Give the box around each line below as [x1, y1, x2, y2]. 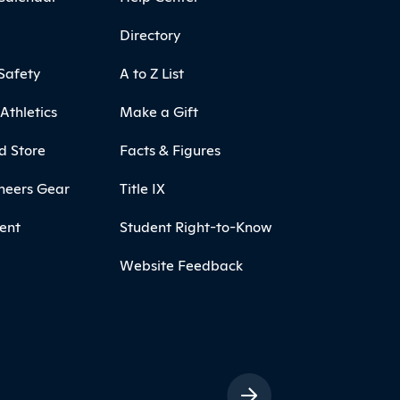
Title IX [119, 177, 165, 197]
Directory [119, 23, 180, 44]
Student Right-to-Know [119, 215, 272, 236]
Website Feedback [119, 254, 243, 274]
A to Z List [119, 62, 184, 82]
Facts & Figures [119, 138, 221, 159]
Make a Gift [119, 100, 198, 121]
